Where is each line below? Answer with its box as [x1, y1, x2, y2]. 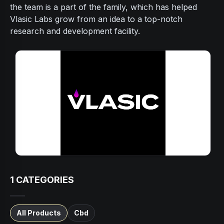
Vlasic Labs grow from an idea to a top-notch [10, 14, 182, 24]
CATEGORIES [14, 174, 74, 185]
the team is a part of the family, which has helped [10, 2, 197, 12]
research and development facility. [10, 26, 140, 36]
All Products [16, 208, 61, 217]
